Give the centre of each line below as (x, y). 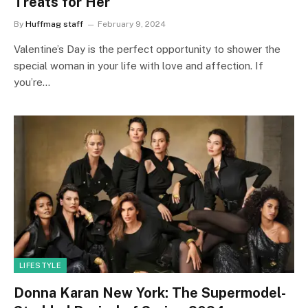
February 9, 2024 (132, 24)
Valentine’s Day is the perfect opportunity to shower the (147, 49)
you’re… (32, 82)
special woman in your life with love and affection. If (139, 65)
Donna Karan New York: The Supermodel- (150, 293)
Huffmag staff (54, 24)
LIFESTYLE (40, 265)
